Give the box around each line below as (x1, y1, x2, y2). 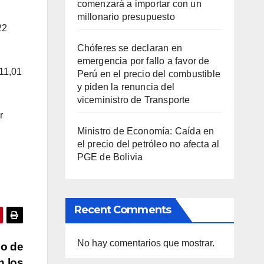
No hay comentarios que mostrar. (77, 237, 214, 248)
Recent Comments (74, 203, 171, 216)
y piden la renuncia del (77, 81, 175, 92)
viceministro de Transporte (77, 94, 190, 105)
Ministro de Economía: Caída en (77, 126, 214, 136)
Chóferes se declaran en (77, 42, 183, 53)
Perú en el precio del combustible (77, 68, 221, 79)
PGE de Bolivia (77, 151, 143, 162)
